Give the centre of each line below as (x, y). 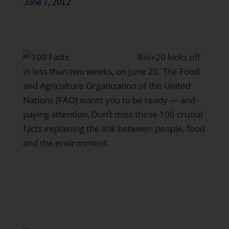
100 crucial (181, 114)
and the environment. (66, 143)
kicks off (182, 57)
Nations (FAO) (50, 100)
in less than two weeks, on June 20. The (101, 71)
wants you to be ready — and (136, 100)
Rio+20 (151, 57)
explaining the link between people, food (123, 129)
